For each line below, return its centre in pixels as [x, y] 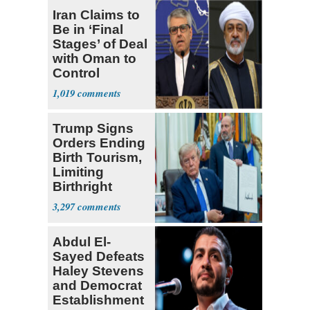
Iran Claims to [96, 15]
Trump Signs [93, 128]
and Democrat [97, 285]
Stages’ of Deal [100, 44]
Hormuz [77, 87]
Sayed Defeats [99, 256]
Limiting [78, 172]
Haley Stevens [98, 271]
